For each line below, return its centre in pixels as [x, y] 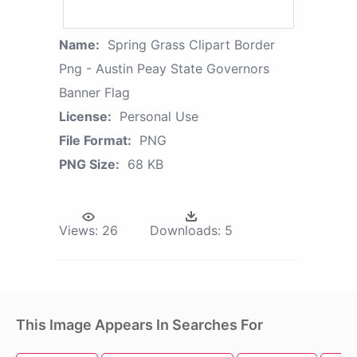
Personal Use [159, 117]
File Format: [95, 141]
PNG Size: [89, 165]
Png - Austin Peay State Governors [164, 69]
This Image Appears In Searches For [139, 325]
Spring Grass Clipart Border [191, 45]
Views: [78, 231]
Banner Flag [94, 93]
